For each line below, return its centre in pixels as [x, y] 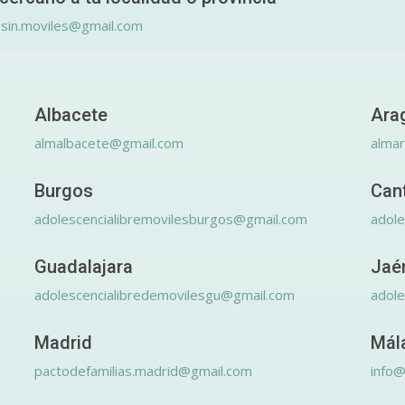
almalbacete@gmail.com [109, 142]
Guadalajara [84, 266]
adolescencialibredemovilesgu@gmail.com [165, 294]
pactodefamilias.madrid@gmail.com [143, 370]
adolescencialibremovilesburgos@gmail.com [171, 218]
